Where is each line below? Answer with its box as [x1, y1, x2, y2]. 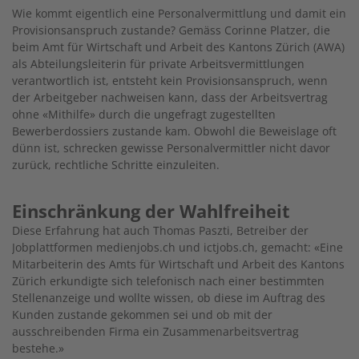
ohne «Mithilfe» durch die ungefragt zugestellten [12, 106, 276, 122]
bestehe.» [12, 340, 64, 356]
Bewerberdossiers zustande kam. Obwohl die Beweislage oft [12, 123, 337, 139]
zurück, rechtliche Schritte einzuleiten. [12, 156, 220, 172]
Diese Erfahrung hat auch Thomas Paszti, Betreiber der [12, 222, 309, 238]
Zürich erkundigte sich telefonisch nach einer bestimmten [12, 272, 325, 288]
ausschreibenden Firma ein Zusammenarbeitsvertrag [12, 323, 299, 339]
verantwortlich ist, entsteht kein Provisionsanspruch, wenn [12, 72, 328, 88]
